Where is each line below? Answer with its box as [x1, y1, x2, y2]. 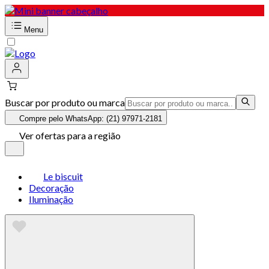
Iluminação [29, 193, 73, 205]
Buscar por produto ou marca [5, 97, 125, 108]
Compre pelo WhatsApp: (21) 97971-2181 [19, 114, 162, 123]
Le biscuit [43, 171, 83, 182]
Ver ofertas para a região [19, 130, 121, 141]
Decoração [29, 182, 74, 193]
